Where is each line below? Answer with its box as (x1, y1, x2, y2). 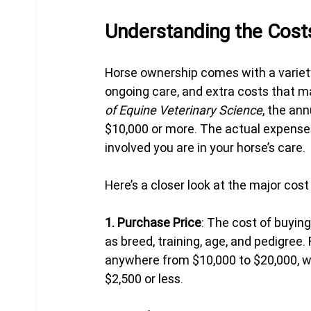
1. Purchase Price (105, 214, 202, 230)
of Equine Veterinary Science (105, 101, 263, 118)
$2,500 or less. (105, 270, 184, 287)
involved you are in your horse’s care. (105, 139, 306, 155)
